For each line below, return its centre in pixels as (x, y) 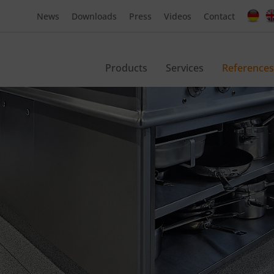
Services (185, 68)
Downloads (94, 16)
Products (126, 68)
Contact (219, 16)
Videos (178, 16)
